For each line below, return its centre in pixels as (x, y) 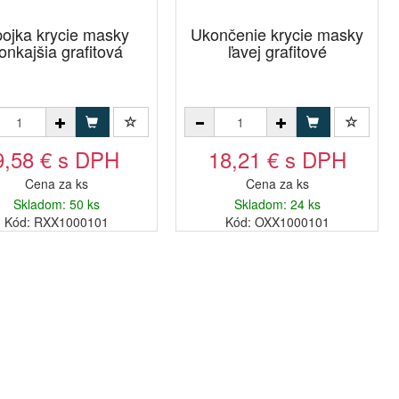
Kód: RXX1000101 (56, 222)
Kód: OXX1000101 (277, 222)
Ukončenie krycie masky (277, 34)
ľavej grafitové (277, 51)
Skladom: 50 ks (56, 204)
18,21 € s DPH (277, 159)
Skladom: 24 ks (277, 204)
